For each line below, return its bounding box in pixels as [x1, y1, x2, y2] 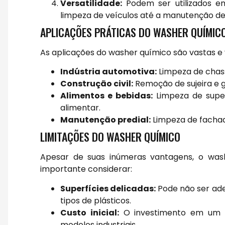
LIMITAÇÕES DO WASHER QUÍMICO [40, 129, 180, 145]
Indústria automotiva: [60, 66, 157, 78]
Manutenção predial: [60, 114, 151, 126]
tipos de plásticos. [60, 194, 131, 206]
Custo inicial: [60, 206, 119, 218]
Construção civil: [60, 78, 133, 90]
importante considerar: [40, 163, 132, 175]
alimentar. [60, 102, 100, 114]
